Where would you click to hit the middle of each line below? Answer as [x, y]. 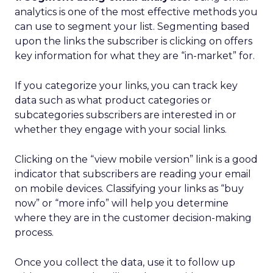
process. [34, 232]
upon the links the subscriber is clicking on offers [133, 41]
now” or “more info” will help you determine [122, 203]
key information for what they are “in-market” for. [135, 56]
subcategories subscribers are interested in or [126, 115]
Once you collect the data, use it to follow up [125, 262]
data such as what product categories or [113, 100]
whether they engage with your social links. [121, 129]
